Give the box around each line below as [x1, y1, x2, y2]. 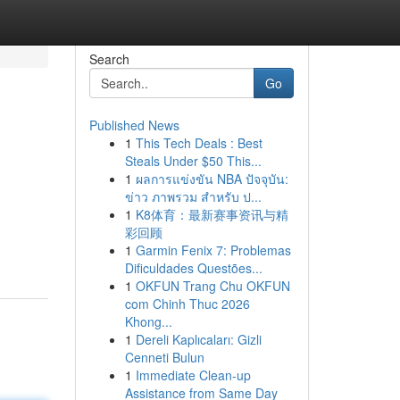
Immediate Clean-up [135, 366, 251, 384]
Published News [88, 116, 179, 134]
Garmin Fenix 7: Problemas [135, 241, 291, 259]
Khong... [124, 312, 172, 330]
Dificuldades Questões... [124, 259, 262, 277]
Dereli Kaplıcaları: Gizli [135, 330, 262, 348]
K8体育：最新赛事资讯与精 [135, 205, 288, 223]
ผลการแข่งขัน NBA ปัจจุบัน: [135, 170, 288, 187]
